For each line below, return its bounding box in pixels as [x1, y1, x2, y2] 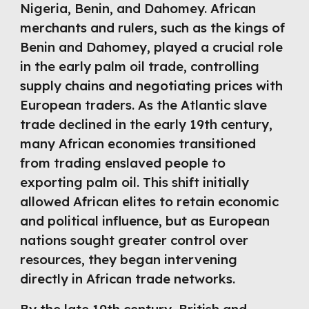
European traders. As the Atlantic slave [20, 97, 268, 113]
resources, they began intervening [20, 251, 238, 268]
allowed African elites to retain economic [20, 193, 279, 210]
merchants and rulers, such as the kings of [20, 19, 286, 36]
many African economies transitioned [20, 135, 257, 152]
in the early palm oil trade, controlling [20, 58, 260, 74]
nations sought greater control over [20, 232, 249, 248]
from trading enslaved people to [20, 154, 226, 171]
